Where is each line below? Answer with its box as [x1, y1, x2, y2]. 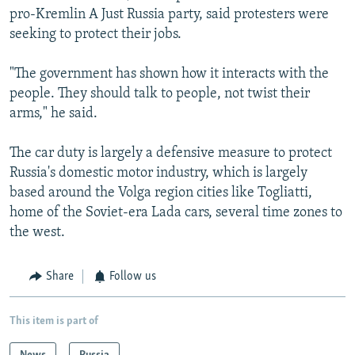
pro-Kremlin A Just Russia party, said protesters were [10, 7, 329, 23]
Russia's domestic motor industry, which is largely [10, 166, 307, 181]
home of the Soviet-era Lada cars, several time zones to [10, 205, 342, 221]
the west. [10, 225, 65, 241]
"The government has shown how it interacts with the [10, 67, 329, 82]
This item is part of [10, 315, 98, 327]
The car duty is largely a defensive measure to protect [10, 146, 332, 162]
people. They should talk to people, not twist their [10, 86, 310, 102]
